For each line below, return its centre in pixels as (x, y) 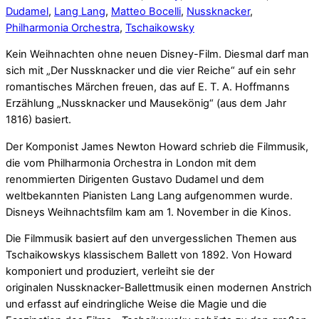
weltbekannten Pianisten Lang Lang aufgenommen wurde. (149, 195)
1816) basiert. (38, 120)
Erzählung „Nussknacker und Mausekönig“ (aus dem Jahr (146, 104)
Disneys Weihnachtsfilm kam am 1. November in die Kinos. (148, 212)
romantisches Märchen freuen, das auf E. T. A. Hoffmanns (148, 87)
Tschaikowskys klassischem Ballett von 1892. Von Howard (149, 255)
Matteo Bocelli (146, 11)
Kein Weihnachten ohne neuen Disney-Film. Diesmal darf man (157, 54)
